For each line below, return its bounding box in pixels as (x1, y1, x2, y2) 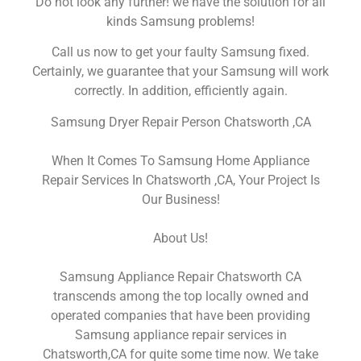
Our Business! (141, 191, 220, 207)
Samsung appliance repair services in (74, 326, 287, 342)
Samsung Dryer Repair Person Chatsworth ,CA (50, 114, 311, 130)
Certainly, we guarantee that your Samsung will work (32, 64, 329, 80)
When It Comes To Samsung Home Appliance (52, 152, 309, 168)
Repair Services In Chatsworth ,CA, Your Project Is (41, 172, 320, 188)
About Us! (153, 230, 208, 246)
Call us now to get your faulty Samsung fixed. (52, 44, 309, 60)
